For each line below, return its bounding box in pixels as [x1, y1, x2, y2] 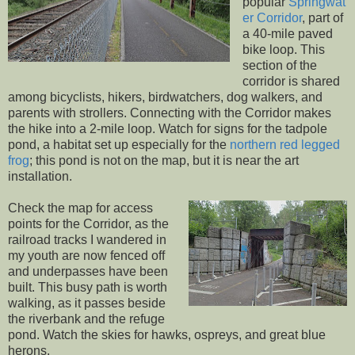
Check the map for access [8, 200, 153, 215]
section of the [242, 58, 317, 72]
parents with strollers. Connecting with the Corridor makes [8, 105, 331, 120]
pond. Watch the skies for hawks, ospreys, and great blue [8, 327, 326, 342]
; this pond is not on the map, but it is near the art [29, 153, 299, 167]
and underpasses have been [8, 264, 168, 278]
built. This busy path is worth [8, 280, 167, 294]
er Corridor [242, 10, 302, 25]
